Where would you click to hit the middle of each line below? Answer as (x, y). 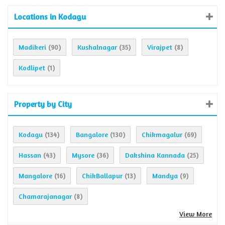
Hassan (30, 155)
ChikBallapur (102, 176)
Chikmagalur (162, 135)
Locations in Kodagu (50, 17)
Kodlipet (32, 68)
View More (196, 214)
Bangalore (92, 135)
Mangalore (35, 176)
